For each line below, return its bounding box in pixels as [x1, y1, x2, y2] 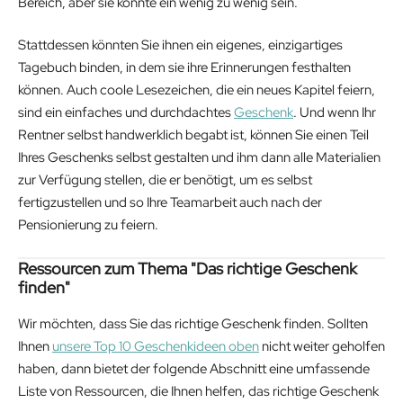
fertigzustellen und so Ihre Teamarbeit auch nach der [18, 193, 322, 212]
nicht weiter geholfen [259, 336, 385, 355]
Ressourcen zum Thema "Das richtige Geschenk [18, 257, 357, 279]
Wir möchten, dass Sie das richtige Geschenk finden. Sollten [18, 314, 368, 333]
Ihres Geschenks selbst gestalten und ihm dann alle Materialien [18, 148, 381, 167]
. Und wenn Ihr [293, 103, 376, 122]
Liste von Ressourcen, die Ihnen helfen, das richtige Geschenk [18, 381, 379, 400]
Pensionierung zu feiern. [18, 216, 158, 235]
